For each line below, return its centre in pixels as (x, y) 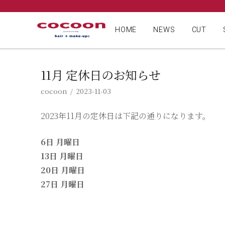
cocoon (54, 91)
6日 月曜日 (60, 142)
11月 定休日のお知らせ (100, 75)
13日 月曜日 (62, 156)
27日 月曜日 (62, 184)
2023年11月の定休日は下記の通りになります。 (125, 116)
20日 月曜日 (63, 170)
